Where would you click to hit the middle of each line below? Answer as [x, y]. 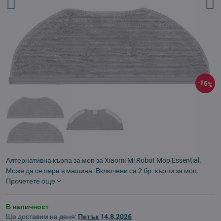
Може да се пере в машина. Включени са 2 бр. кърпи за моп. [102, 171]
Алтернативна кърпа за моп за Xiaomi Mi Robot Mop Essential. [104, 160]
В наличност [27, 207]
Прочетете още [31, 181]
